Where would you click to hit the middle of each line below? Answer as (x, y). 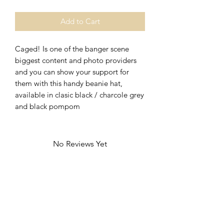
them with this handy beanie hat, (69, 83)
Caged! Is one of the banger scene (72, 48)
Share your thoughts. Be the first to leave (80, 156)
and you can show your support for (72, 71)
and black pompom (47, 106)
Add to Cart (80, 21)
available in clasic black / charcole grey (79, 94)
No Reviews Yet (80, 143)
